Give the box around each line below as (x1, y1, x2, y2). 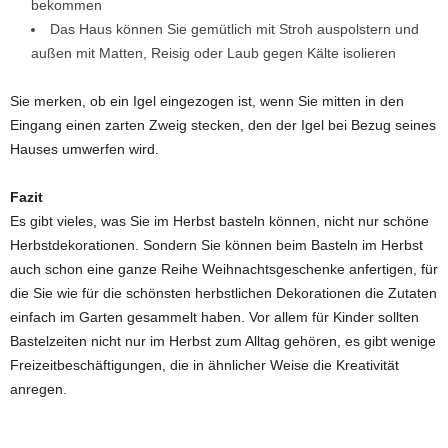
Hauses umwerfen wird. (10, 141, 159, 158)
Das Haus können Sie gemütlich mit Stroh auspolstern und (50, 21, 419, 38)
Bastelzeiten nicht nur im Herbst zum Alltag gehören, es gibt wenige (10, 333, 436, 350)
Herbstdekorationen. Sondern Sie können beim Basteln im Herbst (10, 237, 423, 254)
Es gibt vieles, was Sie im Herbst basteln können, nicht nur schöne (10, 213, 429, 230)
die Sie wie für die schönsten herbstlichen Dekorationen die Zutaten (10, 285, 437, 302)
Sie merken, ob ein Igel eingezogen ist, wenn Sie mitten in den (10, 93, 404, 110)
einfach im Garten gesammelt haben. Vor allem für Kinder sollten (10, 309, 419, 326)
